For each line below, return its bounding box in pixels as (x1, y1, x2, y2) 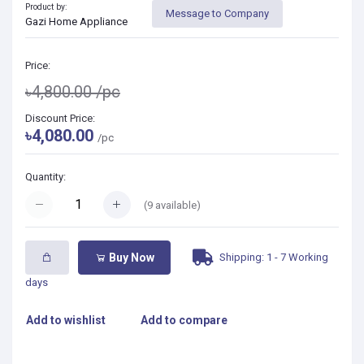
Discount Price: (25, 111, 95, 124)
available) (153, 198, 201, 211)
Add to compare (141, 313, 228, 327)
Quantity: (25, 170, 66, 183)
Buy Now (106, 250, 154, 264)
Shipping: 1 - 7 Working (216, 250, 328, 263)
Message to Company (166, 7, 269, 20)
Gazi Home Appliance (25, 15, 128, 28)
